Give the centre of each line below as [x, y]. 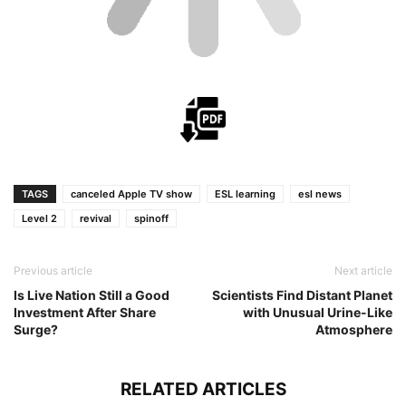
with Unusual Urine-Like [318, 312]
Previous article [53, 270]
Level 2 [39, 218]
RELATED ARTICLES [203, 389]
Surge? [36, 329]
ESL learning [245, 193]
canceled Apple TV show [131, 193]
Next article [363, 270]
